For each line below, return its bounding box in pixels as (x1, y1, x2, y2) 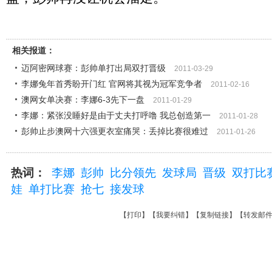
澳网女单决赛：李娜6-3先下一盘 (21, 95, 144, 104)
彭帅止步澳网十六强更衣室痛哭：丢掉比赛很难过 (21, 126, 208, 136)
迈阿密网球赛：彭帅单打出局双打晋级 (21, 63, 166, 73)
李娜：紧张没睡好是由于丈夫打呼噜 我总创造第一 (21, 110, 211, 120)
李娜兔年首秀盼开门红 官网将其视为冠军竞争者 (21, 79, 202, 89)
